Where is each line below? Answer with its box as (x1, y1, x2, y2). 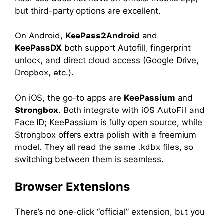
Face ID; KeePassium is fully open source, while (15, 117, 202, 127)
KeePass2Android (65, 31, 140, 40)
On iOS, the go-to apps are (15, 92, 124, 103)
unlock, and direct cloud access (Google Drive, (15, 55, 199, 65)
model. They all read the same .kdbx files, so (15, 142, 193, 152)
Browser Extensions (15, 180, 130, 194)
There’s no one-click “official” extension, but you (15, 207, 205, 217)
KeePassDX (15, 43, 62, 53)
